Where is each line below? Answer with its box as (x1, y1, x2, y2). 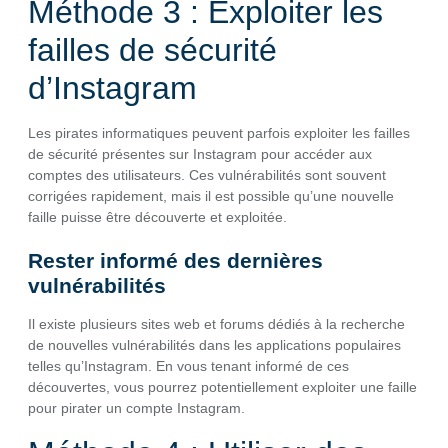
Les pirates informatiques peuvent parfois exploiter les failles (28, 125, 410, 142)
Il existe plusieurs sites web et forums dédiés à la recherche (28, 316, 405, 333)
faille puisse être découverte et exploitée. (28, 209, 287, 226)
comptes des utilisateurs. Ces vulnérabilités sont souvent (28, 167, 386, 184)
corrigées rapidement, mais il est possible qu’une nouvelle (28, 188, 394, 205)
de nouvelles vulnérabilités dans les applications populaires (28, 337, 401, 354)
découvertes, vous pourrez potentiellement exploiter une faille (28, 379, 417, 396)
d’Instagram (28, 70, 197, 107)
